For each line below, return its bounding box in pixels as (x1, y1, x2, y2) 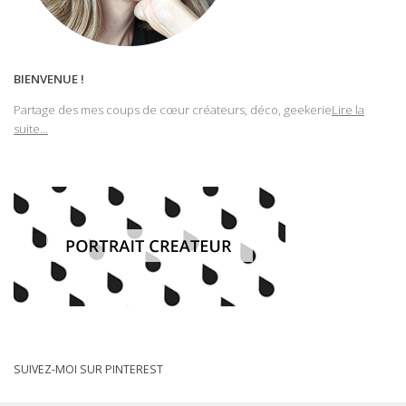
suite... (14, 120, 48, 137)
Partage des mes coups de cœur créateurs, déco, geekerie (14, 101, 332, 118)
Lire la (332, 101, 364, 118)
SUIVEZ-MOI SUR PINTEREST (14, 362, 163, 378)
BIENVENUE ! (14, 70, 84, 87)
